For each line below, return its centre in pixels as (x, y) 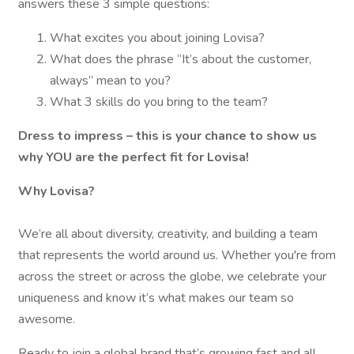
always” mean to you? (110, 81)
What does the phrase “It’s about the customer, (181, 59)
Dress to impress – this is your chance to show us (168, 136)
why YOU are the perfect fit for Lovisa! (134, 157)
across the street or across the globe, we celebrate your (172, 277)
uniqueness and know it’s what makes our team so (156, 298)
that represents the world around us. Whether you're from (177, 255)
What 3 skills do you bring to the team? (159, 102)
